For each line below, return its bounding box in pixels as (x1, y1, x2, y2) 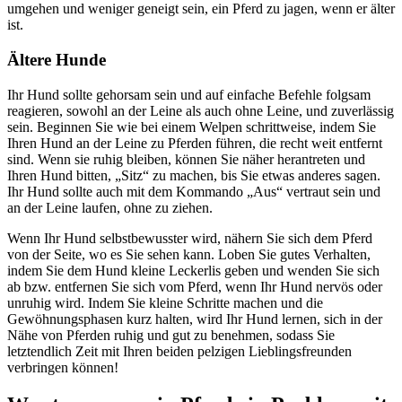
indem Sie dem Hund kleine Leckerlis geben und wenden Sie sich (7, 262, 380, 278)
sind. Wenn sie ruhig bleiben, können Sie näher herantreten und (7, 151, 365, 167)
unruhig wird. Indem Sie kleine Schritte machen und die (7, 294, 323, 310)
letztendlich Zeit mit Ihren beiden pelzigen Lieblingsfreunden (7, 343, 352, 359)
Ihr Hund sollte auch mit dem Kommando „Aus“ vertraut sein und (7, 183, 380, 199)
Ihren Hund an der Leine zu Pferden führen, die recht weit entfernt (7, 135, 382, 151)
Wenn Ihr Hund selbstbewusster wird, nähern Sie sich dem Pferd (7, 230, 372, 246)
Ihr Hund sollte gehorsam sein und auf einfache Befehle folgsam (7, 86, 371, 102)
